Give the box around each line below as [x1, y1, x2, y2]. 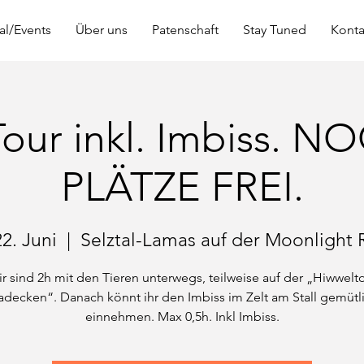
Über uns [75, 22, 128, 37]
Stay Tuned [242, 22, 306, 37]
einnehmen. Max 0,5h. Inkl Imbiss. [84, 308, 279, 324]
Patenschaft [151, 22, 219, 37]
